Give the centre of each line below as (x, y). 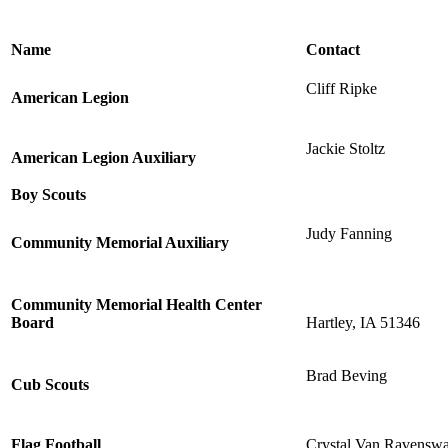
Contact (333, 49)
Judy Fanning (349, 233)
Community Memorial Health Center (136, 304)
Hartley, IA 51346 (363, 322)
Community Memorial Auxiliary (120, 242)
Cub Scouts (50, 384)
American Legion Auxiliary (103, 157)
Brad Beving (346, 375)
